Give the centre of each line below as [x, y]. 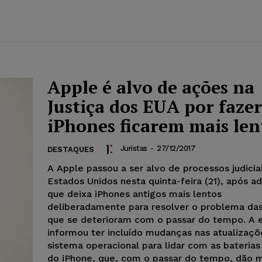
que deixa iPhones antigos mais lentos [135, 194]
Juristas [134, 148]
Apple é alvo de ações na [151, 87]
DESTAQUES [71, 149]
